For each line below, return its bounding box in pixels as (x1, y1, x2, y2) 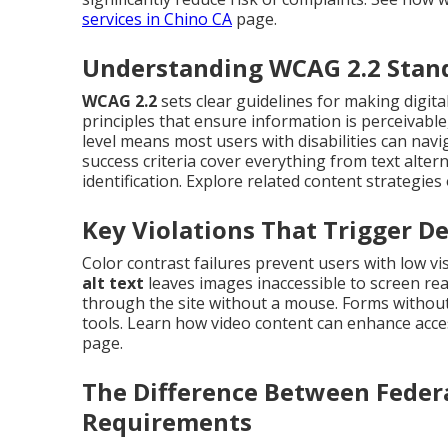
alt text (82, 271, 144, 294)
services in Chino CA (82, 7, 232, 30)
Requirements (82, 404, 252, 438)
